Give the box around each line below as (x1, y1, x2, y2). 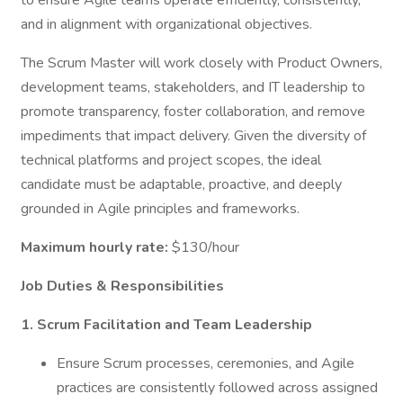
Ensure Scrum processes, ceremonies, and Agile (57, 354, 354, 373)
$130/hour (172, 237, 239, 257)
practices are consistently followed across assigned (57, 378, 378, 398)
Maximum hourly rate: (21, 237, 172, 257)
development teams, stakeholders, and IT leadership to (21, 77, 365, 97)
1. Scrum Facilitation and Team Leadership (21, 315, 312, 335)
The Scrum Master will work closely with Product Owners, (21, 53, 382, 73)
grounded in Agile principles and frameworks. (21, 199, 300, 219)
